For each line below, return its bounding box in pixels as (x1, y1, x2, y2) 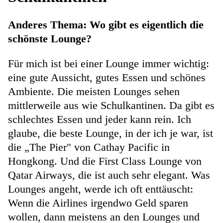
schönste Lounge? (8, 32, 92, 45)
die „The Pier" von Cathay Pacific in (8, 141, 170, 154)
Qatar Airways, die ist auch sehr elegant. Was (8, 169, 210, 182)
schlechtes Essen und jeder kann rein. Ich (8, 113, 191, 126)
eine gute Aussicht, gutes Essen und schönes (8, 71, 206, 84)
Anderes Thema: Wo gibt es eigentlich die (8, 18, 204, 31)
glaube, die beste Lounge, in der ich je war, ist (8, 127, 213, 140)
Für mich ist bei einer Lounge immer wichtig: (8, 57, 209, 70)
